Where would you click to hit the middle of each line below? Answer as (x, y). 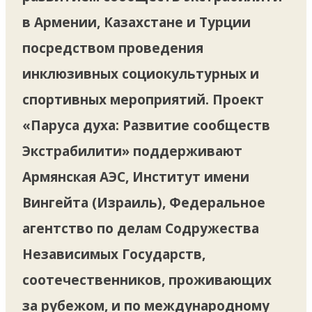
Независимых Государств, (114, 254)
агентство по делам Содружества (141, 228)
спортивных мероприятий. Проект (143, 99)
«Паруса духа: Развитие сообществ (146, 125)
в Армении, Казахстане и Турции (136, 22)
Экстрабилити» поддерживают (132, 151)
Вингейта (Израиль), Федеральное (144, 202)
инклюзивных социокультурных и (141, 73)
